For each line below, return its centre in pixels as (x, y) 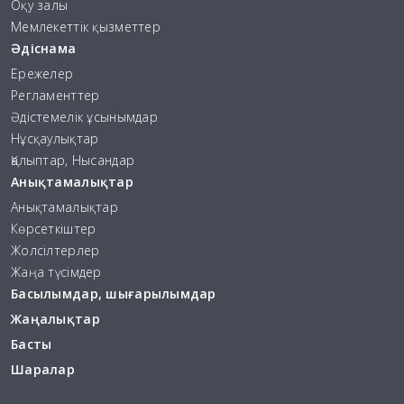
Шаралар (43, 369)
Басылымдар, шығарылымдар (114, 293)
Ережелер (42, 73)
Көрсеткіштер (54, 228)
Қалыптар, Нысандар (73, 160)
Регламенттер (55, 95)
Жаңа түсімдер (56, 271)
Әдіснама (44, 48)
